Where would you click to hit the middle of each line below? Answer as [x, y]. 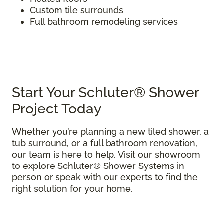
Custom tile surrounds [77, 10]
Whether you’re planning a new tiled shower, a [110, 131]
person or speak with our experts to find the [105, 177]
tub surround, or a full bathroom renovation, [105, 143]
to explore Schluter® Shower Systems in [98, 166]
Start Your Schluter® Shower [105, 92]
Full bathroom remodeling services [104, 21]
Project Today [56, 109]
